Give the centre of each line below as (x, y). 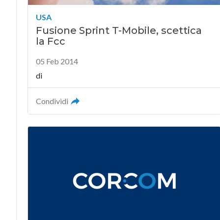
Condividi (52, 101)
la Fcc (50, 41)
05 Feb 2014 (57, 61)
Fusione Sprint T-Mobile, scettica (119, 30)
